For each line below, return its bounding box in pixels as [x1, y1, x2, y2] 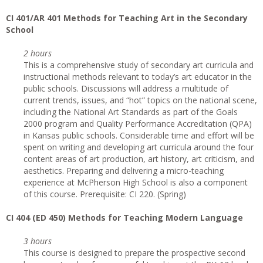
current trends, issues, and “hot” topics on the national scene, [23, 95, 257, 106]
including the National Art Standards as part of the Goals [23, 106, 238, 117]
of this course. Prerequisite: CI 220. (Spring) [23, 188, 186, 200]
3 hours [23, 235, 52, 247]
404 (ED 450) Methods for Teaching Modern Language [16, 212, 243, 223]
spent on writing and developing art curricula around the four [23, 141, 254, 153]
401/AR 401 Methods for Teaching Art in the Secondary [16, 12, 248, 23]
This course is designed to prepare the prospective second [23, 247, 245, 258]
